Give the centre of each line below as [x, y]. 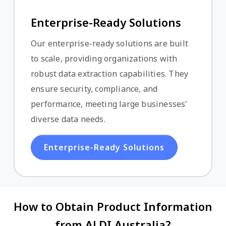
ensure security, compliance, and [94, 89]
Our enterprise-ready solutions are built [110, 44]
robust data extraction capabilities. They [110, 74]
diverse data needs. [68, 119]
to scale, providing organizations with [104, 59]
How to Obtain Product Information [113, 207]
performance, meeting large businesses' [109, 104]
